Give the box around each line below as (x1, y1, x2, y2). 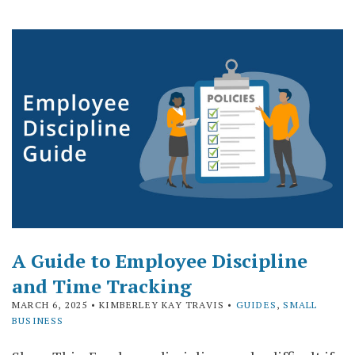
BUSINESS (12, 314, 64, 326)
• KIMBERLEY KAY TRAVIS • (87, 298, 236, 311)
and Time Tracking (12, 273, 192, 299)
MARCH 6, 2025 (12, 298, 88, 311)
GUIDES (235, 298, 277, 311)
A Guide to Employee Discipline (12, 247, 307, 273)
